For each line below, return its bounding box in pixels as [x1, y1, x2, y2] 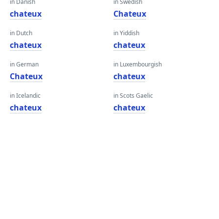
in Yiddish [113, 29, 139, 37]
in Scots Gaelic [113, 91, 153, 100]
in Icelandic [10, 91, 41, 100]
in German [10, 60, 39, 68]
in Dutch [10, 29, 32, 37]
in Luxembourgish [113, 60, 162, 68]
